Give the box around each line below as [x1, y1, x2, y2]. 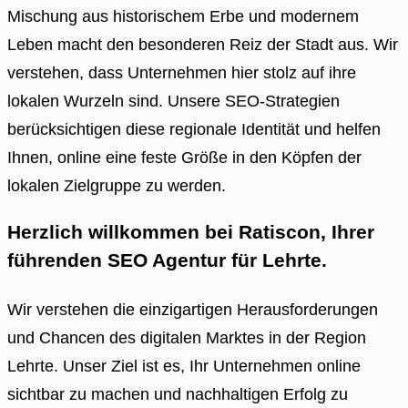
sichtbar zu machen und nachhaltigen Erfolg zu [7, 383, 348, 403]
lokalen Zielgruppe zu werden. [7, 175, 226, 195]
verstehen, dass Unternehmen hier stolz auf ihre [7, 62, 356, 82]
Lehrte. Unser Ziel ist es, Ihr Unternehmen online [7, 355, 361, 375]
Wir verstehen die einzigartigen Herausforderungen [7, 299, 378, 319]
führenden [7, 250, 107, 272]
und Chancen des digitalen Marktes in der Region [7, 327, 366, 347]
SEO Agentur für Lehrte [107, 250, 321, 272]
